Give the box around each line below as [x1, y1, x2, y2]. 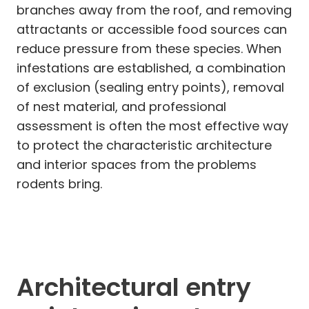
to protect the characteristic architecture [17, 136, 272, 154]
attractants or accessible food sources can [17, 20, 287, 38]
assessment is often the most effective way [17, 117, 288, 134]
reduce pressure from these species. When [17, 39, 281, 57]
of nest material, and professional [17, 97, 226, 115]
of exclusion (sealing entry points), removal [17, 78, 284, 96]
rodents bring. [17, 175, 102, 192]
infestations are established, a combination [17, 59, 286, 77]
